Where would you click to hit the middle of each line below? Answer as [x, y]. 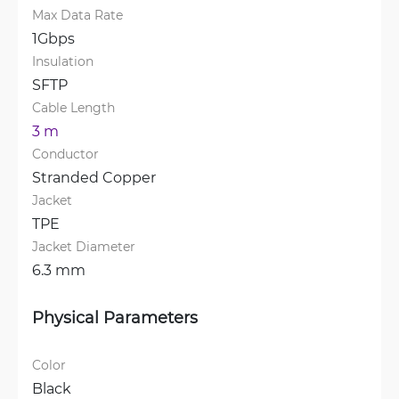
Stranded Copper [94, 177]
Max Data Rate [77, 15]
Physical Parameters [115, 317]
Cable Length [73, 107]
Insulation [63, 61]
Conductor [65, 154]
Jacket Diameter [84, 246]
